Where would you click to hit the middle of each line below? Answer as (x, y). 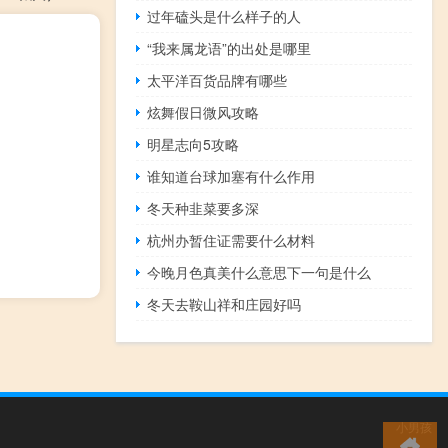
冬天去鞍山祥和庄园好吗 (224, 303)
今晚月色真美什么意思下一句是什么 (259, 271)
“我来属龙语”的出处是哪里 (229, 47)
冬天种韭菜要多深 (203, 207)
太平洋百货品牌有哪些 (217, 79)
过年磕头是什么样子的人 (224, 15)
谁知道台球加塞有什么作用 (231, 175)
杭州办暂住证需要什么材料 (231, 239)
